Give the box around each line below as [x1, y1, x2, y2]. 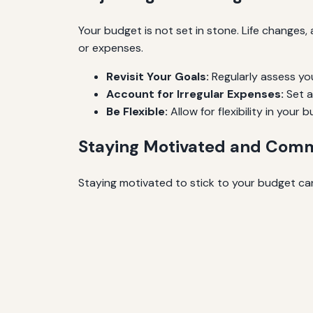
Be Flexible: [106, 103, 168, 119]
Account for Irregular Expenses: [106, 86, 284, 101]
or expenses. [78, 40, 143, 55]
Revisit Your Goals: [106, 68, 209, 84]
